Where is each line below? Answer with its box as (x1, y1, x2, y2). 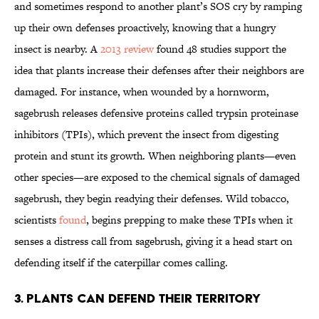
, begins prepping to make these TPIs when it (86, 212, 293, 228)
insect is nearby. (14, 41, 90, 57)
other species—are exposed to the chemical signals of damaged (14, 169, 300, 185)
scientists (14, 212, 59, 228)
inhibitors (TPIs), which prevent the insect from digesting (14, 127, 278, 142)
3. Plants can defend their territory (14, 291, 264, 306)
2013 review (100, 41, 154, 57)
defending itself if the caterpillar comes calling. (14, 255, 231, 271)
